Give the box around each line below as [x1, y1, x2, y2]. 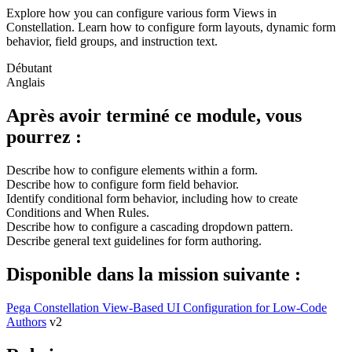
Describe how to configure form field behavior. [6, 177, 239, 191]
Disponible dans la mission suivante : [6, 263, 301, 284]
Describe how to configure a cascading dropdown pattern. [6, 219, 293, 233]
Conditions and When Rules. [6, 205, 149, 219]
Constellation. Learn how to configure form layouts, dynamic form [6, 20, 335, 34]
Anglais [6, 75, 45, 89]
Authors [6, 314, 46, 328]
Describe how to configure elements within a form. [6, 163, 258, 177]
